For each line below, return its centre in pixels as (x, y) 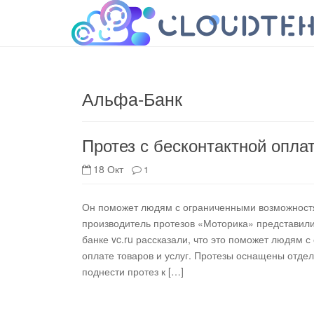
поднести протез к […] (133, 271)
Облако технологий (156, 23)
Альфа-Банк (132, 98)
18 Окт (112, 169)
